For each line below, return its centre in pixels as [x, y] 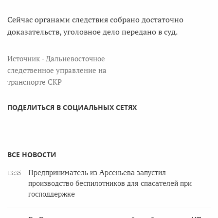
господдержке [52, 194]
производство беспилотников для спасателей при [110, 183]
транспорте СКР [35, 82]
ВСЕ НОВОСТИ [32, 154]
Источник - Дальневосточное [56, 58]
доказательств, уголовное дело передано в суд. [92, 32]
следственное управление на [57, 70]
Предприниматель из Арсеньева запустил [97, 173]
